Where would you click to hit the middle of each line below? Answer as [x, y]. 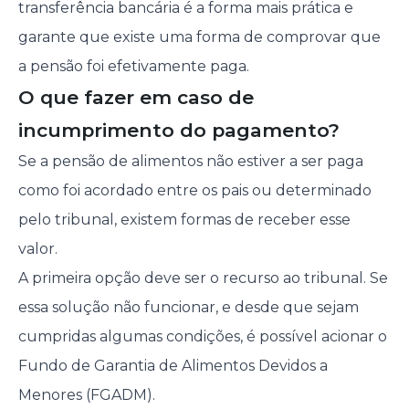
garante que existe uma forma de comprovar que [199, 37]
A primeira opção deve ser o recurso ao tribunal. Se [203, 278]
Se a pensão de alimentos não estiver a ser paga [190, 162]
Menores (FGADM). [86, 395]
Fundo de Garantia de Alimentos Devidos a [173, 366]
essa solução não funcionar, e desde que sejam [188, 308]
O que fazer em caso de [136, 98]
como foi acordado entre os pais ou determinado [194, 191]
